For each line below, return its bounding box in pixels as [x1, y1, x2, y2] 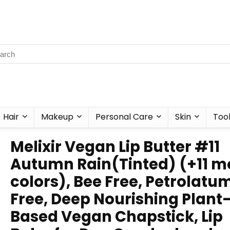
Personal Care [95, 111, 153, 123]
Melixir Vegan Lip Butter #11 [10, 137, 220, 157]
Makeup [41, 111, 73, 123]
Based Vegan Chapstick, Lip [10, 206, 223, 227]
